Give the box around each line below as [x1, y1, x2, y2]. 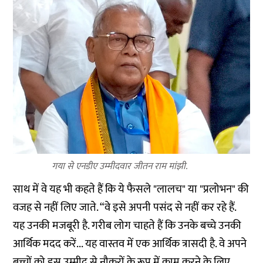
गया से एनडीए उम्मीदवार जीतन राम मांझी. [52, 158, 188, 174]
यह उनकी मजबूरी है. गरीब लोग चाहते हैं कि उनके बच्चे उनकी [13, 216, 242, 235]
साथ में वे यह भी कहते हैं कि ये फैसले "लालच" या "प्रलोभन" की [13, 180, 249, 198]
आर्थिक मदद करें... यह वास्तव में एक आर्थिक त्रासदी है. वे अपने [13, 234, 247, 253]
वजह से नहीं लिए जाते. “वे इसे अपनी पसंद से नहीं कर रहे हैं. [13, 198, 237, 217]
